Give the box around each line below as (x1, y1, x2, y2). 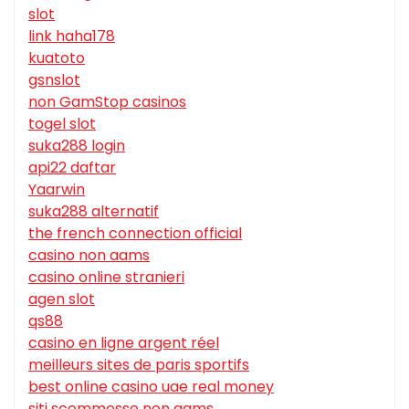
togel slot (28, 113, 96, 135)
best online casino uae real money (28, 376, 274, 398)
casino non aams (28, 245, 150, 267)
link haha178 (28, 26, 115, 47)
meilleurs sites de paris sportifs (28, 354, 249, 376)
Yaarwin (28, 179, 85, 201)
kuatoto (28, 47, 85, 69)
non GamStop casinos (28, 91, 186, 113)
